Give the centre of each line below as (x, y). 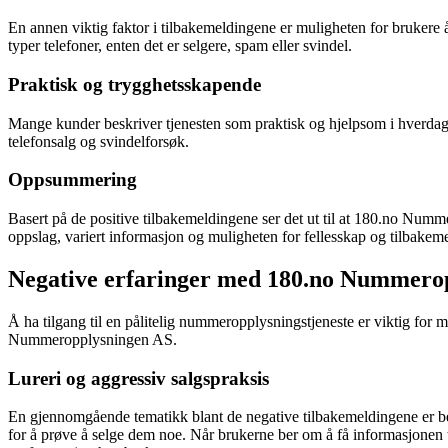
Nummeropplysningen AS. (92, 339)
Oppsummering (72, 180)
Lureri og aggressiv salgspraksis (138, 378)
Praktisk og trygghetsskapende (134, 84)
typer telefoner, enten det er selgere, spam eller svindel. (180, 46)
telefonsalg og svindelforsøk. (98, 141)
